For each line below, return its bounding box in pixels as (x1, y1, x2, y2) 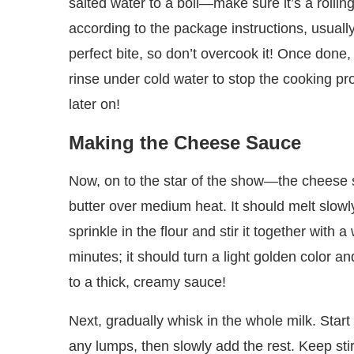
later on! (69, 96, 120, 113)
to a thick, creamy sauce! (69, 274, 226, 291)
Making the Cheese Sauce (69, 132, 301, 154)
